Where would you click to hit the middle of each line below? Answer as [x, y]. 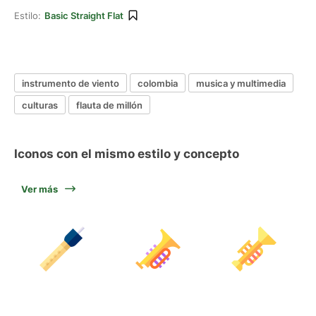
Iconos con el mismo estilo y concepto [127, 154]
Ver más [39, 189]
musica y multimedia [241, 83]
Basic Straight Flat [84, 16]
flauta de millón [109, 105]
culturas [40, 105]
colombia [158, 83]
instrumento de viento [71, 83]
